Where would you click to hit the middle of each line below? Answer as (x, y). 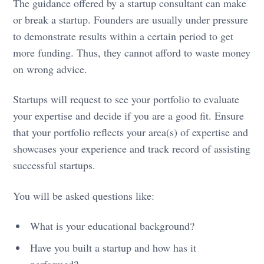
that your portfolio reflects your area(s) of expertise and (131, 132)
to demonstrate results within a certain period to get (123, 36)
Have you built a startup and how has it (113, 247)
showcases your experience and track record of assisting (132, 149)
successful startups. (55, 165)
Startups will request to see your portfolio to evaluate (126, 99)
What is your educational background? (113, 225)
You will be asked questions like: (84, 195)
